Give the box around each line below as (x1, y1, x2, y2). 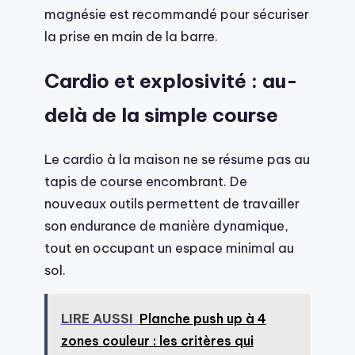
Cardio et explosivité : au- (44, 67, 298, 94)
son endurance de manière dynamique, (44, 216, 288, 234)
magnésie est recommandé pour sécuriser (44, 6, 309, 23)
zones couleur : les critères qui (60, 332, 254, 349)
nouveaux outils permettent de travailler (44, 194, 300, 212)
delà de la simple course (44, 101, 278, 128)
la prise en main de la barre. (44, 28, 218, 45)
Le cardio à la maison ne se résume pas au (44, 150, 310, 167)
